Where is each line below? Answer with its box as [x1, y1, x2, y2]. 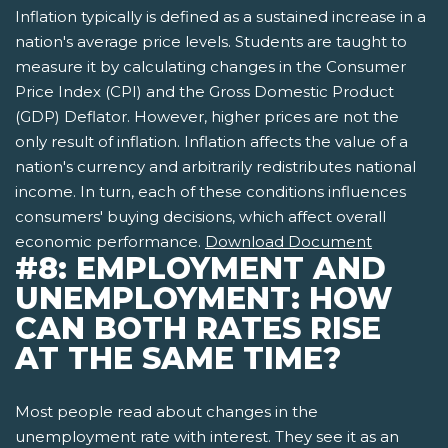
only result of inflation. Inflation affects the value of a [15, 132, 408, 152]
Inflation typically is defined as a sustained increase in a [15, 7, 426, 27]
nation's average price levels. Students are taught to [15, 32, 407, 52]
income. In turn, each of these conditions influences [15, 182, 406, 202]
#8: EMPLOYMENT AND [15, 250, 386, 288]
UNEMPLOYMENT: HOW [15, 280, 393, 318]
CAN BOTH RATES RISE [15, 310, 381, 348]
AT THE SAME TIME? [15, 340, 341, 378]
